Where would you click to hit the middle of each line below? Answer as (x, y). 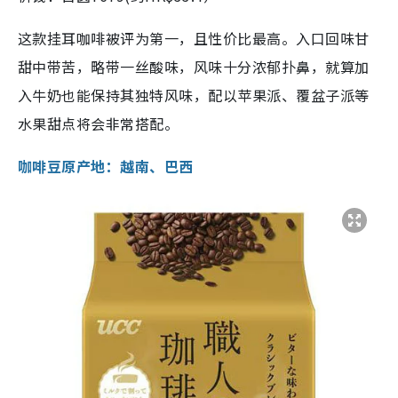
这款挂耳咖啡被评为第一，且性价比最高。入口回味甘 (194, 39)
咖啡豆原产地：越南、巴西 (106, 167)
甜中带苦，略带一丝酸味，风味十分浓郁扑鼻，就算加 (194, 67)
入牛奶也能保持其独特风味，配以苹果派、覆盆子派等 (194, 96)
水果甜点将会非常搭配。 (99, 124)
